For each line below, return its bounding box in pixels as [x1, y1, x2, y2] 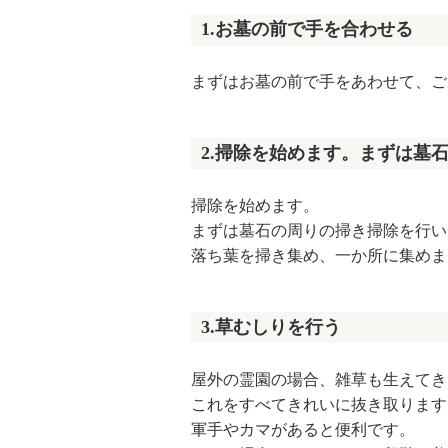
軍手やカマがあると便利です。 [191, 420, 415, 438]
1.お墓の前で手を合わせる [201, 18, 413, 39]
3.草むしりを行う [201, 316, 341, 337]
